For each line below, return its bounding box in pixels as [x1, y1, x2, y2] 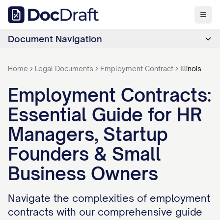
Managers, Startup [8, 123, 168, 145]
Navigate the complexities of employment [8, 192, 210, 204]
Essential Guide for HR [8, 104, 202, 126]
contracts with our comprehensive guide [8, 206, 202, 218]
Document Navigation [8, 33, 102, 44]
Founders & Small [8, 143, 161, 165]
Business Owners [8, 163, 158, 185]
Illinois [180, 64, 201, 73]
